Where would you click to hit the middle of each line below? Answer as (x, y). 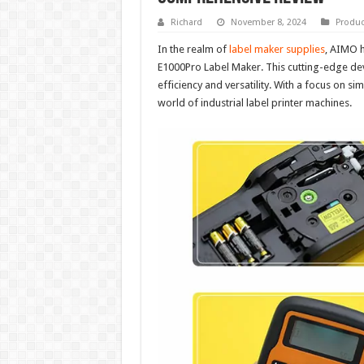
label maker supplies (277, 50)
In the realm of (193, 50)
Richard (186, 23)
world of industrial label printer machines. (254, 103)
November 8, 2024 (268, 23)
